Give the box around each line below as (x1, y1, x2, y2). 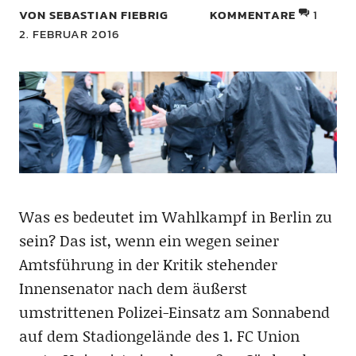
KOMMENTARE (210, 6, 296, 24)
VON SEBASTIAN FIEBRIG (18, 6, 168, 24)
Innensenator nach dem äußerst (18, 277, 247, 300)
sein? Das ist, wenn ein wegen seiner (18, 230, 279, 252)
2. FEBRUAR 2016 (18, 25, 120, 43)
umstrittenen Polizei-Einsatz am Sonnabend (18, 301, 330, 323)
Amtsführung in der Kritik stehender (18, 253, 277, 276)
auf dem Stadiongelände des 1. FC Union (18, 325, 300, 347)
